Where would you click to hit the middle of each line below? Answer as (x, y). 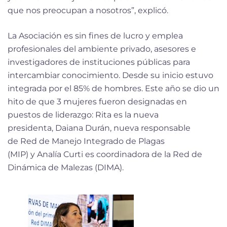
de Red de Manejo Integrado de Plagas (86, 141)
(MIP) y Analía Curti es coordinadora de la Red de (105, 154)
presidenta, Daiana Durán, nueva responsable (99, 128)
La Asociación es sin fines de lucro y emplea (95, 35)
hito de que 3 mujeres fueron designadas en (97, 101)
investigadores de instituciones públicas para (99, 62)
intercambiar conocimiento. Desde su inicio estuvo (110, 75)
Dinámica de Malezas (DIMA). (66, 167)
